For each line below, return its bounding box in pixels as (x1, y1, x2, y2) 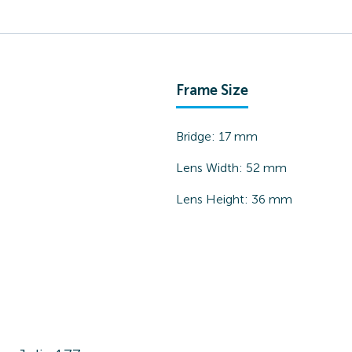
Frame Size (176, 82, 248, 99)
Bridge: (176, 129, 218, 144)
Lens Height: (176, 192, 251, 207)
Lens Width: (176, 160, 246, 175)
